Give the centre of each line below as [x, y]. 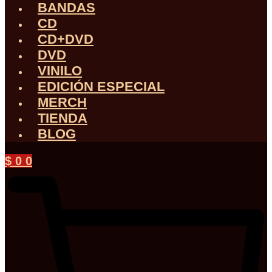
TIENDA [63, 118]
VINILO [60, 71]
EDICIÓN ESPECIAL [101, 87]
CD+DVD [66, 39]
